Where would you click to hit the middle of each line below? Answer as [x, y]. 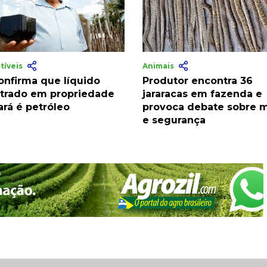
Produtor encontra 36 [197, 81]
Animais [159, 66]
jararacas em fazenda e [202, 94]
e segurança [174, 120]
